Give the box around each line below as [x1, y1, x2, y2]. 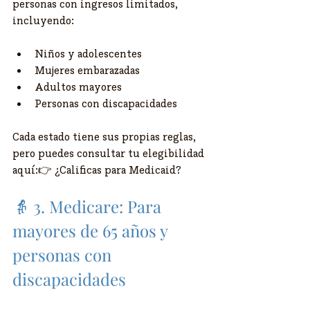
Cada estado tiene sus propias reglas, [12, 129, 198, 144]
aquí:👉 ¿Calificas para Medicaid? [12, 163, 181, 177]
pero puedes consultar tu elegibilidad [12, 146, 207, 161]
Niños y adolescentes [35, 46, 142, 61]
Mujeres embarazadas [35, 63, 140, 77]
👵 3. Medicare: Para [12, 195, 165, 218]
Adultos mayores [35, 80, 122, 94]
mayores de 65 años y [12, 219, 172, 242]
